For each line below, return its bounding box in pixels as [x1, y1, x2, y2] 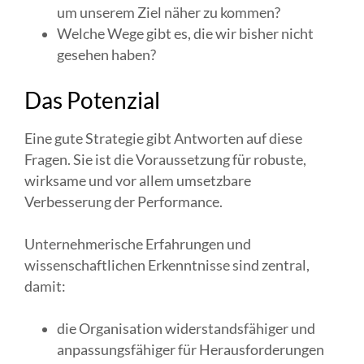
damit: [24, 277, 66, 295]
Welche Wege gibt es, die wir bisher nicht [57, 24, 314, 42]
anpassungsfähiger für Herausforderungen [57, 341, 324, 359]
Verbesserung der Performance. [24, 193, 225, 210]
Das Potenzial [24, 85, 160, 114]
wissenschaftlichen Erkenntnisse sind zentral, [24, 256, 310, 274]
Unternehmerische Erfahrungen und [24, 235, 251, 253]
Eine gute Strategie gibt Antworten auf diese [24, 129, 302, 147]
